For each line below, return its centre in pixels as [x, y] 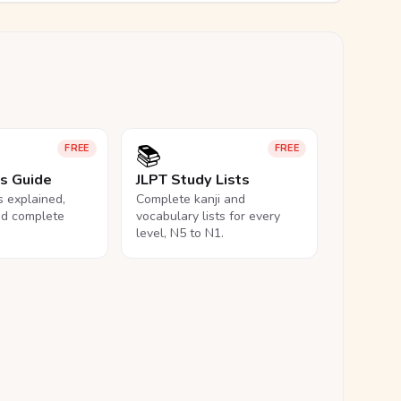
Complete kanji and [190, 199]
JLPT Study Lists [192, 180]
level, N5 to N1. [179, 233]
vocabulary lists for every [208, 216]
